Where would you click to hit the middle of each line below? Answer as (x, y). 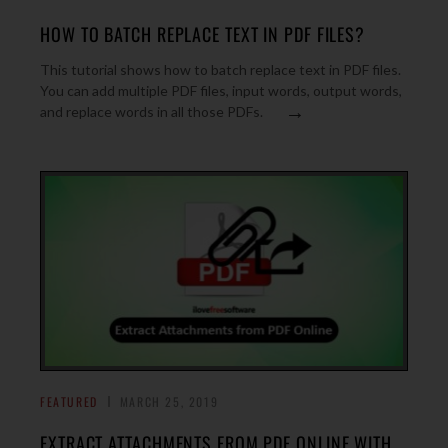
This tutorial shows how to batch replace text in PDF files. (220, 69)
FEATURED (69, 401)
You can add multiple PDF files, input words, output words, (221, 90)
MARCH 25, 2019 (169, 401)
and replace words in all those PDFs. (151, 111)
